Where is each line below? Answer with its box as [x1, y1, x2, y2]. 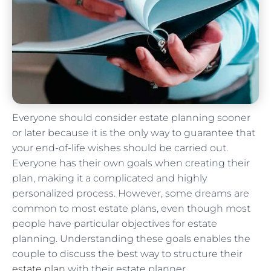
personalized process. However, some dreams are [12, 187, 249, 199]
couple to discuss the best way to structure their [12, 247, 243, 260]
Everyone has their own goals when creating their [12, 157, 250, 169]
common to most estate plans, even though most [12, 202, 250, 214]
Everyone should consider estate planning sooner [12, 111, 250, 123]
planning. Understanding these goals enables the [12, 232, 250, 244]
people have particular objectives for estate [12, 217, 217, 229]
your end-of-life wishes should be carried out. [12, 142, 228, 154]
